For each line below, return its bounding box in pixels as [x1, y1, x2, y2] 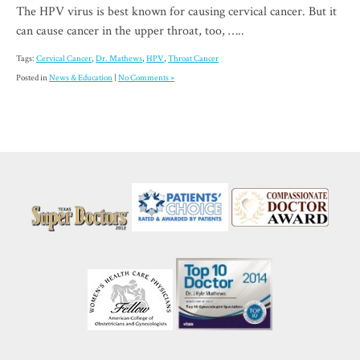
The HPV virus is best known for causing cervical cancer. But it [16, 3, 337, 21]
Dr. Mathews [96, 53, 142, 65]
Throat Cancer [168, 53, 219, 65]
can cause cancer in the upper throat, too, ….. [16, 22, 244, 40]
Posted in [16, 72, 49, 84]
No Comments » [118, 72, 174, 84]
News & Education [49, 72, 112, 84]
